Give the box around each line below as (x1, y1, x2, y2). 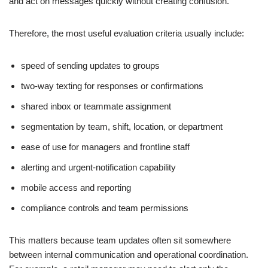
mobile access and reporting (21, 182, 131, 193)
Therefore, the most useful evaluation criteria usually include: (9, 28, 244, 38)
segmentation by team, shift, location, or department (21, 121, 223, 132)
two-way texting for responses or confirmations (21, 80, 203, 91)
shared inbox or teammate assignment (21, 100, 171, 111)
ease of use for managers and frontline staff (21, 141, 190, 152)
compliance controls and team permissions (21, 202, 188, 213)
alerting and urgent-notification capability (21, 162, 176, 172)
